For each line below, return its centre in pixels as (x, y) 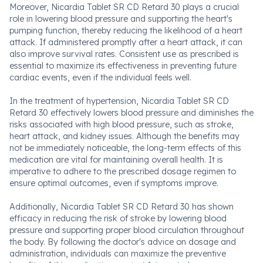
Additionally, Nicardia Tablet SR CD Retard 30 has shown (122, 207)
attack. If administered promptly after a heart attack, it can (126, 42)
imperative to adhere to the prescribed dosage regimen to (123, 171)
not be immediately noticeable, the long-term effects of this (125, 148)
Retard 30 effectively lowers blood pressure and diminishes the (131, 113)
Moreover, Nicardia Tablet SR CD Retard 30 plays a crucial (124, 7)
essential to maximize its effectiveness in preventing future (123, 66)
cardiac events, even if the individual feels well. (100, 77)
